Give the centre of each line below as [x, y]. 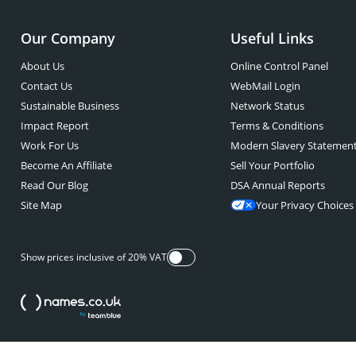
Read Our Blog [54, 185]
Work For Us [49, 145]
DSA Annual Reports [278, 185]
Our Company [68, 38]
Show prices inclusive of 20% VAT [93, 257]
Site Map [41, 205]
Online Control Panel [280, 66]
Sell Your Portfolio [273, 165]
